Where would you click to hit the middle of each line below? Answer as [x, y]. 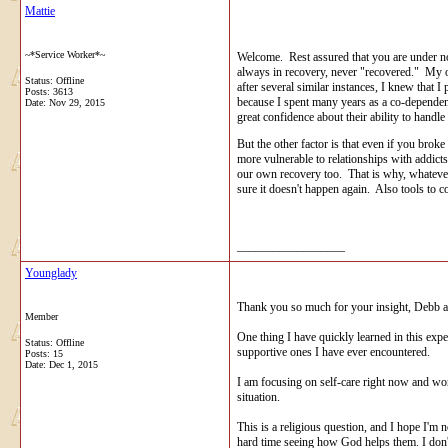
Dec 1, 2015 [73, 364]
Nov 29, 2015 [77, 102]
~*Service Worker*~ [65, 54]
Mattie [40, 10]
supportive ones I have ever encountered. [333, 351]
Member [41, 316]
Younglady [51, 272]
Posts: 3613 [49, 91]
